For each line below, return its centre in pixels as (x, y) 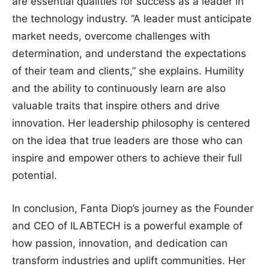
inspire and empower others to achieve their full (127, 158)
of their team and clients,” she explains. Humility (128, 71)
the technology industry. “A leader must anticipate (132, 18)
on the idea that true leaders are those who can (127, 140)
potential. (35, 175)
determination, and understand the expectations (129, 53)
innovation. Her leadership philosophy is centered (131, 123)
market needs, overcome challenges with (111, 36)
